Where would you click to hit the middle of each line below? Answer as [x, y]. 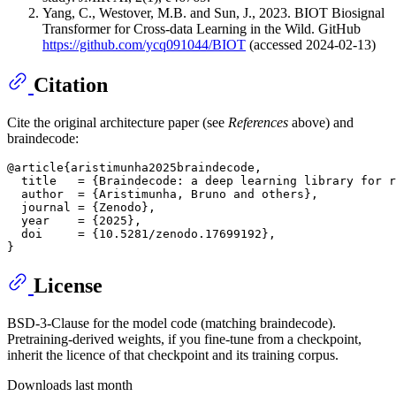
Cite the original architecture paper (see [118, 122]
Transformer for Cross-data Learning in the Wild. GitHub [202, 28]
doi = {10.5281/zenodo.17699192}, [141, 233]
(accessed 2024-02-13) [311, 44]
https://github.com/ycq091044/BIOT [144, 44]
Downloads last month [70, 385]
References [258, 122]
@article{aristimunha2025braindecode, [134, 167]
